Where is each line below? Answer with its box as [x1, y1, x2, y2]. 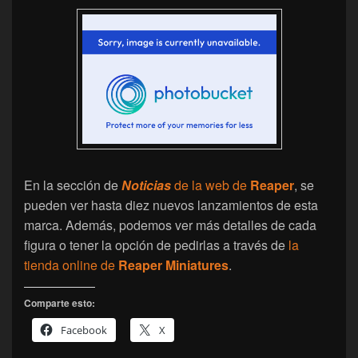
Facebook [61, 322, 107, 337]
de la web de [171, 175, 250, 194]
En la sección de [24, 175, 121, 194]
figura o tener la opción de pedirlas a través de [24, 235, 288, 254]
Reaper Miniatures [118, 255, 229, 274]
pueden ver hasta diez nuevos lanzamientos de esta [24, 195, 318, 214]
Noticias [121, 175, 171, 194]
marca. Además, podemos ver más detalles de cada [24, 215, 316, 234]
